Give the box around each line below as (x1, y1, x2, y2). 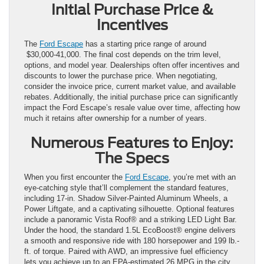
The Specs (95, 149, 169, 167)
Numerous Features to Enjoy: (31, 134, 233, 151)
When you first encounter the (24, 172, 125, 181)
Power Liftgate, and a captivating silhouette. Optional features (24, 204, 235, 213)
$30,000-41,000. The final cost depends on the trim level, (24, 49, 221, 59)
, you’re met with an (169, 172, 236, 181)
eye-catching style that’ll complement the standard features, (24, 183, 229, 192)
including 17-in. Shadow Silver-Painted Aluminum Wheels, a (24, 193, 227, 203)
